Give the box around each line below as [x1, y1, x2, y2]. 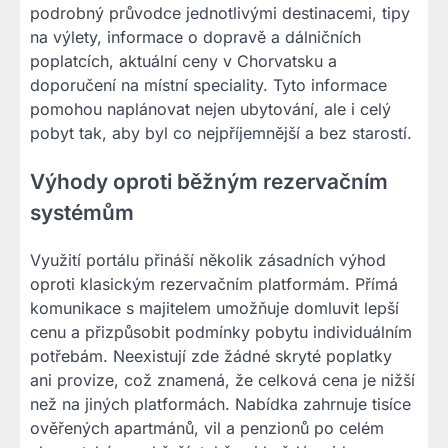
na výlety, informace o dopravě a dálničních [30, 26, 361, 47]
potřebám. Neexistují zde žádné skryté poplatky [30, 346, 392, 367]
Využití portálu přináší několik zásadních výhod [30, 250, 386, 271]
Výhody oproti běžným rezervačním [30, 168, 388, 194]
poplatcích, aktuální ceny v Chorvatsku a [30, 50, 337, 71]
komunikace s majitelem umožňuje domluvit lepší [30, 298, 399, 319]
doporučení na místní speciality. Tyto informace [30, 74, 387, 95]
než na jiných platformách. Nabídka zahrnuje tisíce [30, 394, 411, 415]
